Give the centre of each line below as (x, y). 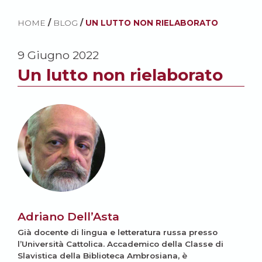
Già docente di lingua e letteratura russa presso (118, 232)
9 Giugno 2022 (58, 55)
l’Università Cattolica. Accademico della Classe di (120, 244)
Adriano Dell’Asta (68, 216)
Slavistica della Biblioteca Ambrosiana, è (102, 255)
